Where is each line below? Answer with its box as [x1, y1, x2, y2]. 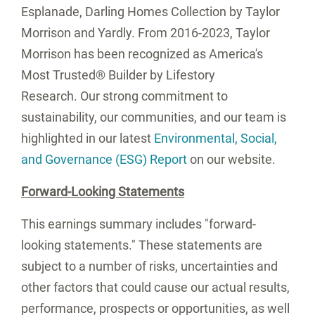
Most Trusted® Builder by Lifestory [21, 67, 215, 82]
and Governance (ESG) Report [21, 152, 187, 167]
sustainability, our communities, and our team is [21, 110, 286, 124]
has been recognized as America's [71, 46, 263, 61]
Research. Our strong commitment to [21, 89, 228, 103]
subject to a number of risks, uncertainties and [21, 259, 278, 274]
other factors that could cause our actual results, [21, 280, 290, 295]
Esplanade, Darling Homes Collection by [21, 4, 245, 19]
